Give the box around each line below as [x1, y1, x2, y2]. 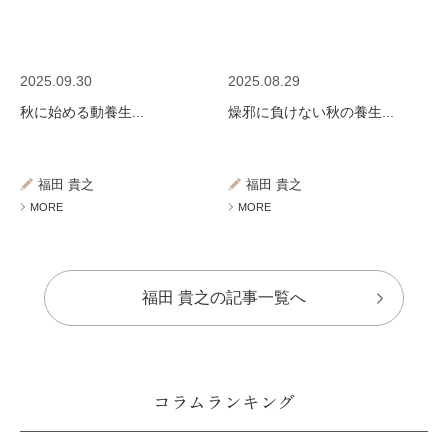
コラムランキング [152, 388, 296, 414]
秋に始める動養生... [20, 104, 144, 120]
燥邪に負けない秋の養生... [228, 104, 395, 120]
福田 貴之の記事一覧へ [142, 289, 306, 306]
